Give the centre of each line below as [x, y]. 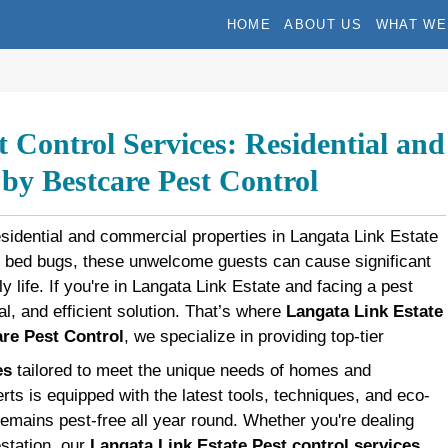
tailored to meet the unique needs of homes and [191, 371]
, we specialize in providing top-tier [253, 337]
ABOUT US [323, 24]
